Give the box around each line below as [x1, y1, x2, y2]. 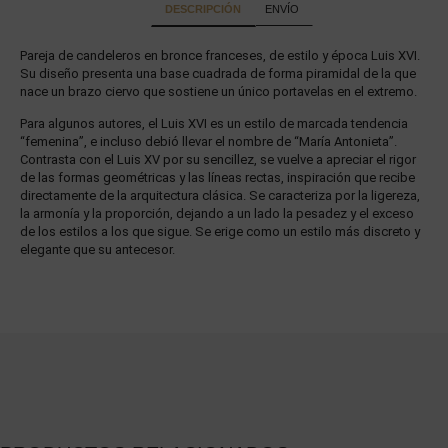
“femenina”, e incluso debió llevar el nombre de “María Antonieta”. [20, 134, 397, 150]
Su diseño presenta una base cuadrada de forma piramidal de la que [20, 65, 416, 81]
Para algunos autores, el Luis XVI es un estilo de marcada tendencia [20, 116, 408, 132]
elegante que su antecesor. [20, 242, 175, 258]
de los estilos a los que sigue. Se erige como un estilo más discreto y [20, 224, 420, 240]
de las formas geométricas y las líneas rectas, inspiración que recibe [20, 170, 415, 186]
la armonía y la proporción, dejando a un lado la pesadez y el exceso [20, 206, 414, 222]
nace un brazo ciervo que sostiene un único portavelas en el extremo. [20, 83, 417, 99]
